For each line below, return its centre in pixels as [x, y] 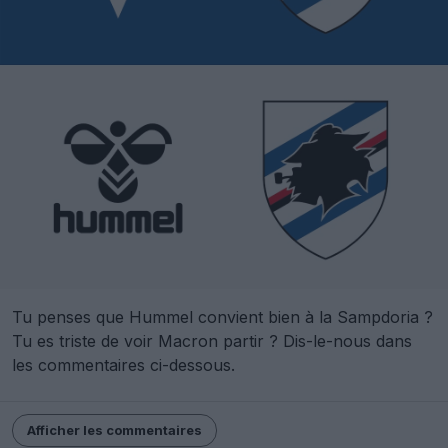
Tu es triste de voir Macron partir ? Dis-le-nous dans [212, 340]
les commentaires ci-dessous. [123, 364]
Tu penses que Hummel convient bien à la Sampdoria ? [222, 316]
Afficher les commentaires [114, 429]
